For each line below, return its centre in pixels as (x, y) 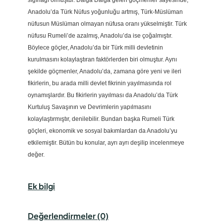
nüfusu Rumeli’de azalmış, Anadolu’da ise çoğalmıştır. (100, 36)
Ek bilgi (41, 186)
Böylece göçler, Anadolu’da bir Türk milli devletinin (95, 48)
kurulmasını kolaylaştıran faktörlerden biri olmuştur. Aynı (102, 60)
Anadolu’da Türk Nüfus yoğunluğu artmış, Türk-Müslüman (105, 12)
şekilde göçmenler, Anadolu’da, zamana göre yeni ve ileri (105, 72)
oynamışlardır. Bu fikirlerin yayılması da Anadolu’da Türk (103, 95)
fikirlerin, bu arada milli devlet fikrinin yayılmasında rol (100, 83)
